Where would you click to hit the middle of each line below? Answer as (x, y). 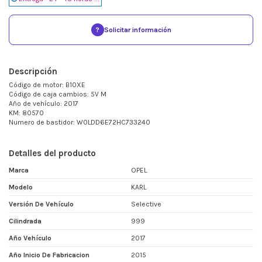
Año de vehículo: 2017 (44, 104)
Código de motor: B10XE (47, 85)
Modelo (21, 187)
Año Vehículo (30, 238)
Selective (146, 204)
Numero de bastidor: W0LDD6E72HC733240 (80, 123)
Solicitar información (137, 30)
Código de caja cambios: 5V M (58, 94)
